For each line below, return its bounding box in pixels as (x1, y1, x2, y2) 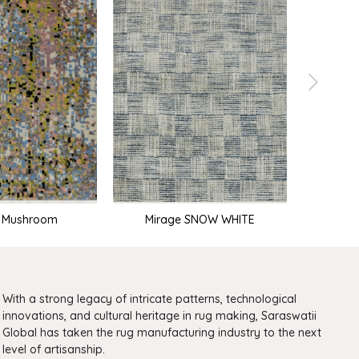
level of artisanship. (2, 341, 106, 357)
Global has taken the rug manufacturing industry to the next (2, 325, 322, 340)
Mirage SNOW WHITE (144, 212, 255, 227)
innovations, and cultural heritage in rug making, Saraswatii (2, 308, 317, 323)
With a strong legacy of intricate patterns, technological (2, 291, 297, 306)
